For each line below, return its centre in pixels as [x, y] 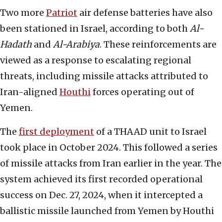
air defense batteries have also [145, 13]
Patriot [62, 13]
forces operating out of [142, 92]
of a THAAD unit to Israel [150, 132]
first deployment [56, 132]
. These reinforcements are [158, 45]
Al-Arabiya [76, 45]
